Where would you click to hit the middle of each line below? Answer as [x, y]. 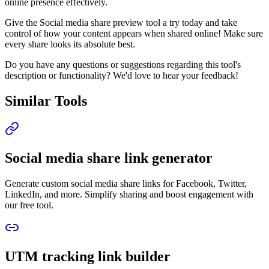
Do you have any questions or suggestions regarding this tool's [123, 64]
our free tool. [29, 205]
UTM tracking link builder [88, 257]
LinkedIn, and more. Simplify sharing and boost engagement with [129, 194]
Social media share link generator [109, 158]
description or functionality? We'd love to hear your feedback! [122, 75]
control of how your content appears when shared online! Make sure [134, 33]
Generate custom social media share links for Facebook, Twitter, [126, 183]
